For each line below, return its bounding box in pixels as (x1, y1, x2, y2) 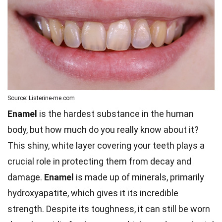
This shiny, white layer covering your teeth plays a (7, 140, 205, 151)
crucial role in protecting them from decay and (7, 156, 191, 167)
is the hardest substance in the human (37, 109, 194, 119)
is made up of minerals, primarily (74, 172, 204, 183)
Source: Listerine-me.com (7, 95, 75, 102)
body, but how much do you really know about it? (7, 124, 199, 135)
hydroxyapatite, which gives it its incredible (7, 188, 178, 199)
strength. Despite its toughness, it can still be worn (7, 204, 210, 215)
